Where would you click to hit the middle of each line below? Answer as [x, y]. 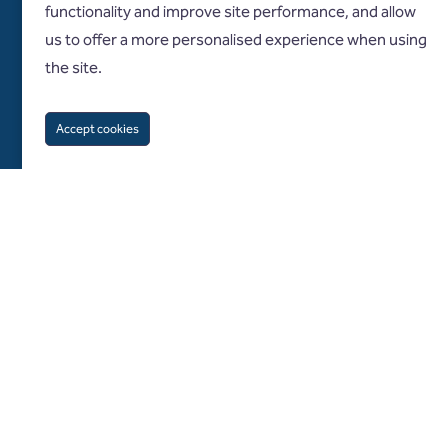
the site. [74, 67]
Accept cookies [98, 128]
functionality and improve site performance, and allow [231, 11]
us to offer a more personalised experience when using [236, 39]
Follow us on [170, 404]
